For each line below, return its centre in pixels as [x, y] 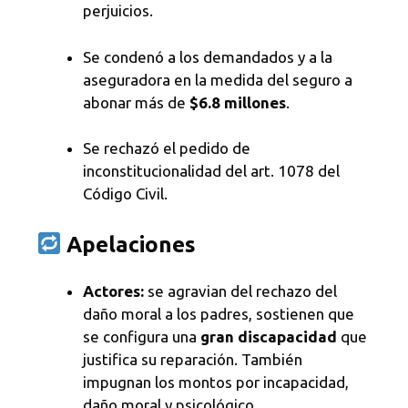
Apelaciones [132, 244]
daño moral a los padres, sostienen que [219, 313]
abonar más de [136, 102]
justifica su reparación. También [193, 359]
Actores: [113, 291]
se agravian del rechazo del [240, 291]
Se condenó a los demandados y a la [208, 56]
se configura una [142, 336]
